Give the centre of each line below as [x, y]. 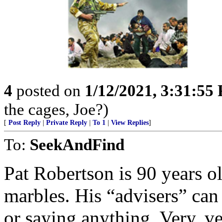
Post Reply [25, 122]
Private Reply [67, 122]
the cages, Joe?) [56, 109]
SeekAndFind [77, 144]
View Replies [130, 122]
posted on [49, 90]
